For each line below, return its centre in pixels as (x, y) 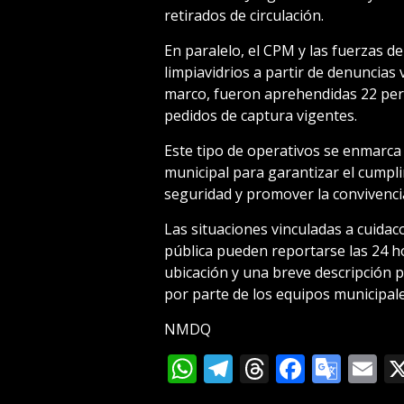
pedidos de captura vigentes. (260, 116)
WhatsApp (266, 369)
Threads (323, 369)
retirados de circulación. (243, 16)
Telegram (296, 369)
